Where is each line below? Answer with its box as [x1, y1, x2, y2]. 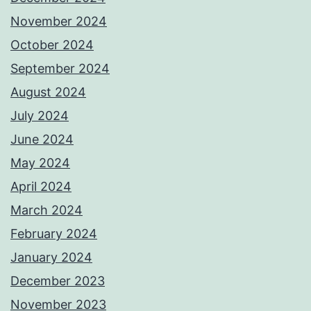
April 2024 [10, 178, 72, 194]
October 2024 [10, 37, 94, 52]
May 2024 [10, 155, 70, 170]
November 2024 [10, 13, 107, 28]
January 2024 [10, 249, 92, 264]
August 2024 [10, 84, 86, 99]
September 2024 [10, 60, 110, 76]
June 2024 [10, 131, 74, 146]
